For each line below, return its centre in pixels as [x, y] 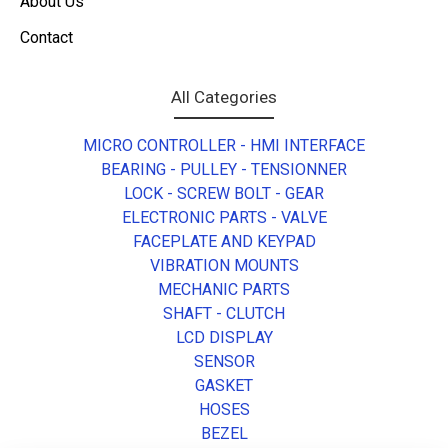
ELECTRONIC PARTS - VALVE [224, 217]
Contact [46, 37]
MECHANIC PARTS [224, 289]
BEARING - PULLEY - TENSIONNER [224, 169]
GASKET [224, 385]
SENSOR [224, 361]
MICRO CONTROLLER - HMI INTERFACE [224, 145]
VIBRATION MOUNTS [224, 265]
